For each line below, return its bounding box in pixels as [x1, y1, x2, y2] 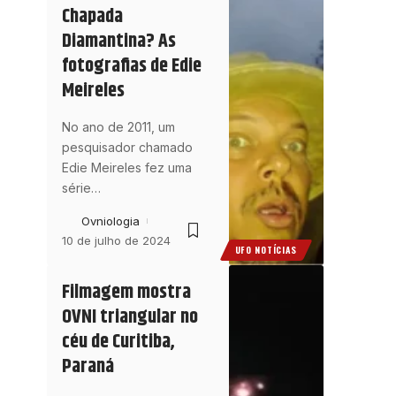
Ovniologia [80, 213, 140, 228]
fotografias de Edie [61, 50, 202, 81]
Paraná [61, 351, 114, 382]
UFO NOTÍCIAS [234, 242, 298, 256]
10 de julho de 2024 [61, 232, 171, 247]
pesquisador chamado [61, 139, 193, 155]
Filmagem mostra [61, 277, 191, 308]
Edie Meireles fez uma [61, 159, 192, 175]
